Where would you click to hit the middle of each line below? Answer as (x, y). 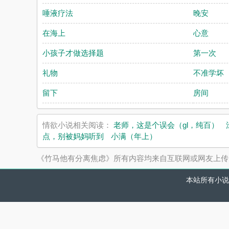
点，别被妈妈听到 (73, 136)
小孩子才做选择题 (73, 53)
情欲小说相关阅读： (78, 125)
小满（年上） (134, 136)
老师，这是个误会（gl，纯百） (166, 125)
